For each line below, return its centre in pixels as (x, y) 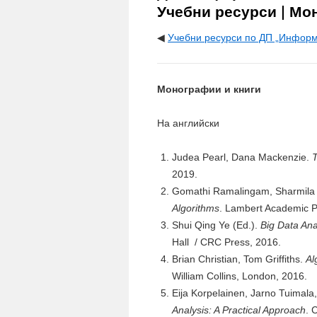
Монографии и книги (209, 89)
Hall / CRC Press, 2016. (226, 242)
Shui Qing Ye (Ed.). (216, 225)
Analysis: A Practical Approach (239, 310)
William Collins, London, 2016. (240, 276)
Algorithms (196, 208)
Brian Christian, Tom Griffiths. (239, 259)
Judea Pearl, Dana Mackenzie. (242, 157)
